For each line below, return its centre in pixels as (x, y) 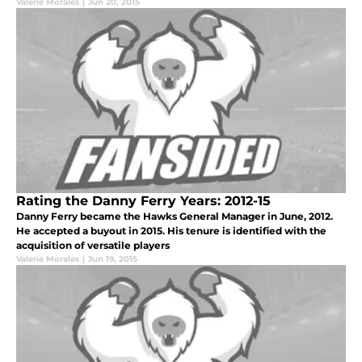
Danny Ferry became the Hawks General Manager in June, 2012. (175, 217)
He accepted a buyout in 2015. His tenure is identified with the (171, 231)
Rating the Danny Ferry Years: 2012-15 (143, 201)
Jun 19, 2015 (113, 259)
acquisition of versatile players (93, 246)
